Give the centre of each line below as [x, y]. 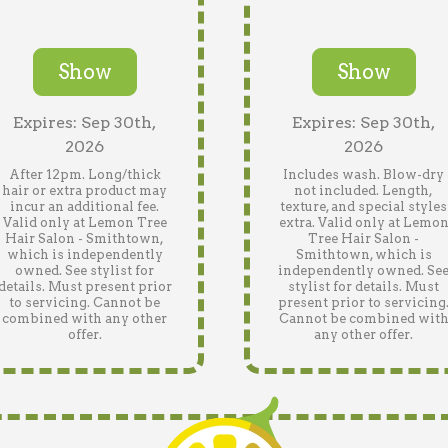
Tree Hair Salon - [363, 238]
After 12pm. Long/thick [84, 174]
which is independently [84, 254]
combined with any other [84, 318]
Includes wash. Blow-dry [363, 174]
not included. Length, [363, 190]
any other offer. [363, 334]
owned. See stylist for [84, 270]
